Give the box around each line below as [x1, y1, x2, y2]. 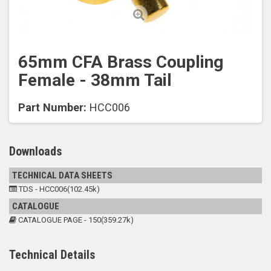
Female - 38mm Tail [18, 70, 172, 90]
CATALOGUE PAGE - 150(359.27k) [16, 215, 134, 224]
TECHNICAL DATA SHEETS [12, 170, 113, 181]
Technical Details [9, 247, 95, 262]
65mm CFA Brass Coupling [18, 52, 223, 72]
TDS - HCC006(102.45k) [17, 184, 100, 194]
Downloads [9, 144, 62, 158]
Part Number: [18, 101, 87, 114]
